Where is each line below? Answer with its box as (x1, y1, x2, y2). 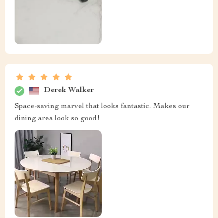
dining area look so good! (15, 114, 100, 123)
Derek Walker (44, 87, 94, 95)
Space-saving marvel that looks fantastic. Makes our (15, 102, 190, 110)
